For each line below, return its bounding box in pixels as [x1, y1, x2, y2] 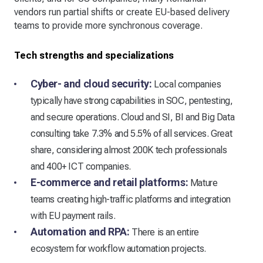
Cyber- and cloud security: [31, 77, 152, 90]
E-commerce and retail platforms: [31, 176, 188, 189]
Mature [188, 177, 218, 189]
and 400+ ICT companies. [31, 161, 131, 173]
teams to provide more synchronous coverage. [14, 20, 203, 32]
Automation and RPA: [31, 225, 130, 238]
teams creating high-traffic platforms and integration [31, 194, 231, 205]
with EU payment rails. [31, 210, 116, 222]
